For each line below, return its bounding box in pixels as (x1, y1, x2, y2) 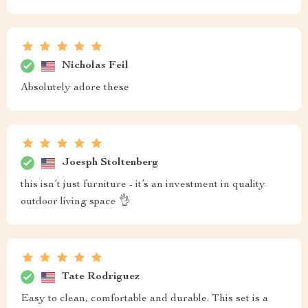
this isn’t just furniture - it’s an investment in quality (21, 179, 265, 191)
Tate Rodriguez (62, 271, 140, 283)
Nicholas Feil (62, 60, 129, 71)
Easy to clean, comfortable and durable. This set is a (21, 294, 268, 305)
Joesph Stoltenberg (62, 157, 159, 168)
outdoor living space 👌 (21, 197, 130, 208)
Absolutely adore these (21, 82, 129, 94)
